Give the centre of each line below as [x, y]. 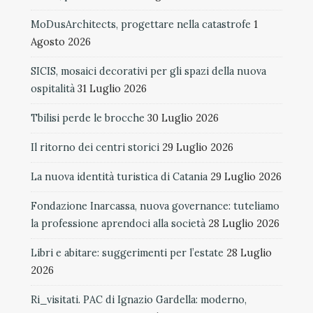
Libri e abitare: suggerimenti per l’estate [127, 253]
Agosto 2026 [61, 42]
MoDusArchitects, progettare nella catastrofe [141, 24]
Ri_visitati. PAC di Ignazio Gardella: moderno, [139, 299]
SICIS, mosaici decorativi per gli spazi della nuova [148, 71]
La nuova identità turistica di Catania [119, 176]
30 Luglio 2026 [183, 118]
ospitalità [53, 88]
